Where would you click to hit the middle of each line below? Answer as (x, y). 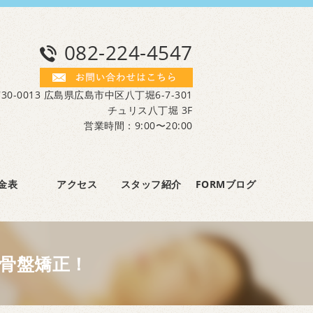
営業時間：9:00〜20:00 (138, 126)
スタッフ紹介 (151, 184)
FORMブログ (226, 184)
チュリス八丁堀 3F (150, 110)
